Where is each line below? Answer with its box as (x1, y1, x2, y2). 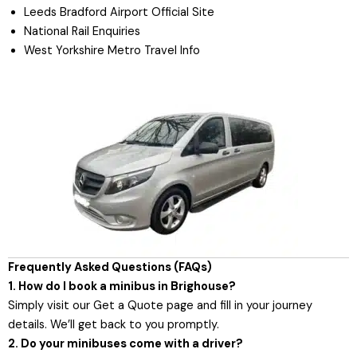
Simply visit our (8, 297, 93, 313)
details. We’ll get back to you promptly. (8, 316, 219, 332)
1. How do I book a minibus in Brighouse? (8, 278, 236, 294)
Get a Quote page (93, 297, 194, 313)
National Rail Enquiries (24, 23, 140, 39)
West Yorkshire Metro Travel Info (24, 42, 200, 58)
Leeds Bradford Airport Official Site (24, 4, 214, 20)
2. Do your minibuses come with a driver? (8, 335, 243, 351)
